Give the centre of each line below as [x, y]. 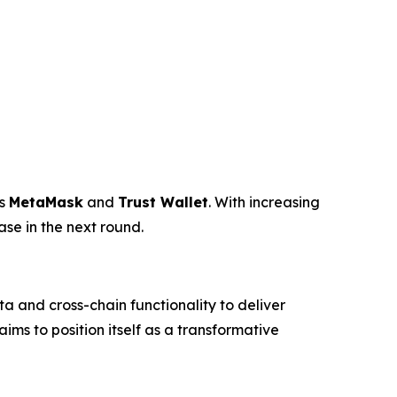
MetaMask [46, 202]
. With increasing [264, 202]
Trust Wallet [163, 202]
